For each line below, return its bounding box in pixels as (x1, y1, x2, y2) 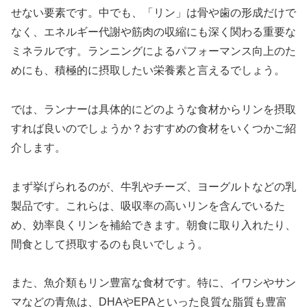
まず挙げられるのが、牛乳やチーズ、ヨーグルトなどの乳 (11, 180, 296, 193)
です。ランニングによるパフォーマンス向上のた (55, 45, 296, 58)
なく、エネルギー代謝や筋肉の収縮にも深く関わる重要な (11, 26, 296, 38)
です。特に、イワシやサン (164, 277, 296, 289)
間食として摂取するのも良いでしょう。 (11, 238, 208, 250)
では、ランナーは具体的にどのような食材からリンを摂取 (11, 103, 296, 115)
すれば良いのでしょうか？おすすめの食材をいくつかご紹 (11, 122, 296, 134)
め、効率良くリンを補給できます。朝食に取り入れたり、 (11, 219, 296, 231)
